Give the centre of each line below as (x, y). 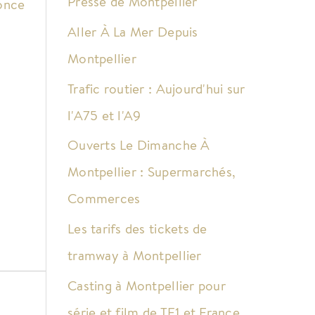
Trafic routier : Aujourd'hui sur (156, 88)
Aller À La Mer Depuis (133, 31)
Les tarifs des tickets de (137, 229)
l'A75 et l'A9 (104, 115)
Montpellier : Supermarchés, (152, 172)
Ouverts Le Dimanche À (139, 145)
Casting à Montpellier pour (147, 285)
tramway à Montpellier (135, 256)
